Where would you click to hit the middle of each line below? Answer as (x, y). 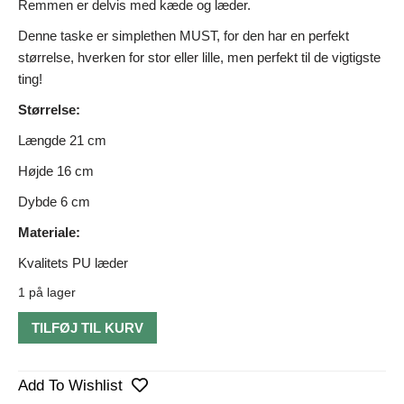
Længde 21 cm (62, 140)
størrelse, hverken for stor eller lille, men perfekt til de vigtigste (199, 57)
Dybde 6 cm (54, 201)
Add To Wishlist (70, 385)
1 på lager (47, 292)
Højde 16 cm (56, 170)
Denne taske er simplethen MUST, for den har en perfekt (184, 35)
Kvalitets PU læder (73, 262)
